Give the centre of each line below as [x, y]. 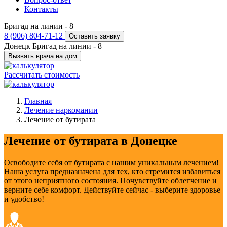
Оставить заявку [94, 36]
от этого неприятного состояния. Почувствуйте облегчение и [110, 181]
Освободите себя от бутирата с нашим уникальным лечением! [111, 163]
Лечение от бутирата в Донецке [91, 141]
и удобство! [24, 199]
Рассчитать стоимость [42, 75]
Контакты [41, 9]
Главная [38, 101]
